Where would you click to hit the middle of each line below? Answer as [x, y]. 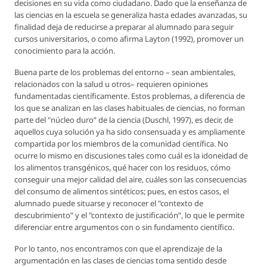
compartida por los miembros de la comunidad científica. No [121, 144]
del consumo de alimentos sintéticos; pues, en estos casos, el [122, 192]
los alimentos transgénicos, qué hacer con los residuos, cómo [122, 168]
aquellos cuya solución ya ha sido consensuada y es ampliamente [130, 132]
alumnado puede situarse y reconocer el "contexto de [109, 204]
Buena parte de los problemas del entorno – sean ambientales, [125, 72]
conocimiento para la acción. [65, 51]
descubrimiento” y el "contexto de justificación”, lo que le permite [129, 215]
